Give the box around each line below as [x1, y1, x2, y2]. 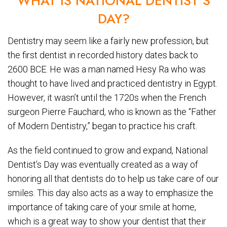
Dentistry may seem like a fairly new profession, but [8, 35, 209, 46]
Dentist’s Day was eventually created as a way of [8, 159, 198, 170]
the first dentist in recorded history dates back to [8, 49, 198, 60]
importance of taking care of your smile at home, [8, 201, 196, 212]
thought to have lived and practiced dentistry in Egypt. [8, 78, 217, 89]
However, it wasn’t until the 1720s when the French [8, 92, 206, 103]
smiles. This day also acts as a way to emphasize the [8, 187, 213, 198]
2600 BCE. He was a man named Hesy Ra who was [8, 63, 206, 74]
